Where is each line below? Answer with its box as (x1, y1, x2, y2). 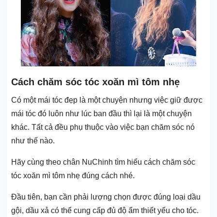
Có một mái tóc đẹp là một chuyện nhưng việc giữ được (11, 95, 202, 104)
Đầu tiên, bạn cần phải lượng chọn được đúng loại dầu (11, 192, 201, 201)
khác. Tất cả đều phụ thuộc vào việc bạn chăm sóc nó (11, 123, 195, 131)
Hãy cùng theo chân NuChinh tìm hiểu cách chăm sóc (11, 157, 195, 166)
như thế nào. (11, 136, 55, 145)
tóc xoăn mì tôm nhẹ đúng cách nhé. (11, 171, 135, 180)
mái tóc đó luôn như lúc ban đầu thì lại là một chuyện (11, 109, 192, 118)
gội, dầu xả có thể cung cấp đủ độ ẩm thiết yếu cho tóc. (11, 206, 199, 215)
